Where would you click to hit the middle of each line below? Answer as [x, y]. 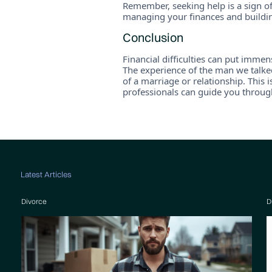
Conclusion [153, 37]
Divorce [34, 201]
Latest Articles [46, 174]
